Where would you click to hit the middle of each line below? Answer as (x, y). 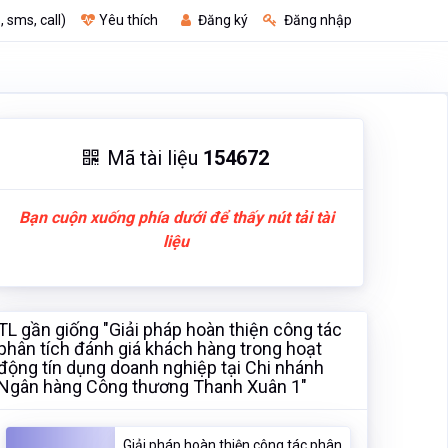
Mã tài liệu (155, 158)
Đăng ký (221, 20)
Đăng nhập (316, 20)
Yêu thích (128, 20)
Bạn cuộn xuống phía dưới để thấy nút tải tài (176, 217)
